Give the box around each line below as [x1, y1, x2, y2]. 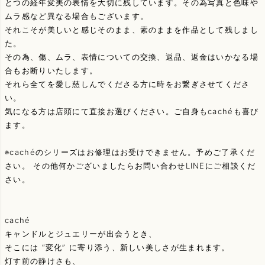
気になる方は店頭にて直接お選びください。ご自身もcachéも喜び [5, 106, 259, 117]
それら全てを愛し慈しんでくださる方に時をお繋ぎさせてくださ [5, 79, 250, 89]
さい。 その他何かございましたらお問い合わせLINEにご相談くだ [5, 161, 256, 171]
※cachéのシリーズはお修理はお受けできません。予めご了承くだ [5, 147, 256, 157]
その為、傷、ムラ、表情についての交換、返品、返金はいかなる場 [5, 52, 258, 62]
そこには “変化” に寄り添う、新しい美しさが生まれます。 [5, 243, 230, 253]
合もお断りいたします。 [5, 66, 98, 76]
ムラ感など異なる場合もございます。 [5, 11, 149, 21]
